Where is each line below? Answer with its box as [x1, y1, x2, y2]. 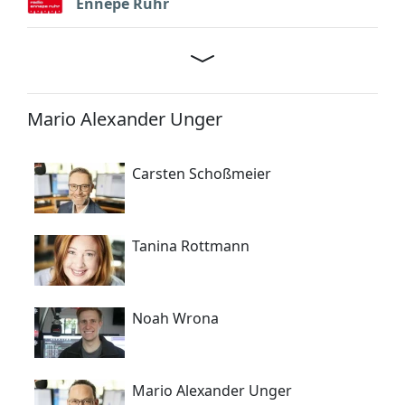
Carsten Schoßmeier [132, 163, 271, 184]
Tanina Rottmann [132, 235, 250, 256]
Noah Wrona [132, 307, 219, 328]
